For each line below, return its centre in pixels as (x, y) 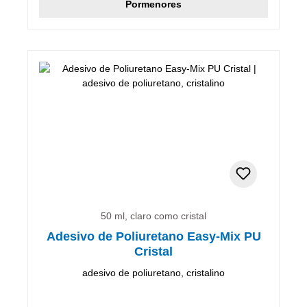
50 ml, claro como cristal (153, 216)
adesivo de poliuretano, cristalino (153, 272)
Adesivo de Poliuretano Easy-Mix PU (153, 236)
